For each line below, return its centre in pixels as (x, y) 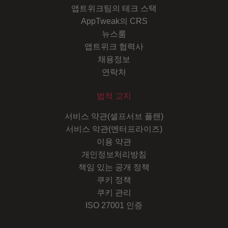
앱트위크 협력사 (114, 47)
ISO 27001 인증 (114, 206)
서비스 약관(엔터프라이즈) (114, 129)
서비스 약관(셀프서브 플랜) (114, 117)
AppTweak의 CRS (114, 21)
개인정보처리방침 (114, 155)
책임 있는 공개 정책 (114, 167)
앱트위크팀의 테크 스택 (114, 9)
